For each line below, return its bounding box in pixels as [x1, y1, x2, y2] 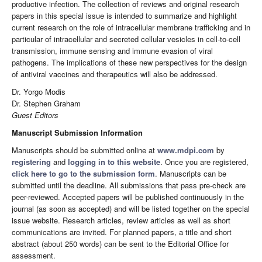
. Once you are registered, [160, 156, 249, 168]
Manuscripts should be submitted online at [12, 144, 157, 156]
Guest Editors [12, 109, 58, 121]
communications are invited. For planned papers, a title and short [12, 226, 232, 238]
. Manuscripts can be [155, 168, 226, 180]
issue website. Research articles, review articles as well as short [12, 215, 230, 226]
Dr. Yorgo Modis [12, 86, 65, 98]
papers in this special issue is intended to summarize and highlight [12, 10, 237, 22]
